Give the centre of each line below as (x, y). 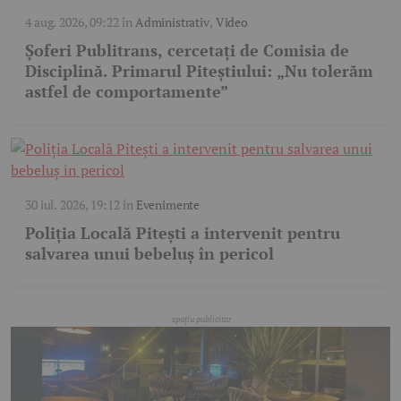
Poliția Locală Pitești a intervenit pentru (183, 233)
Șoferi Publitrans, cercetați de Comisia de (187, 51)
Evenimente (168, 205)
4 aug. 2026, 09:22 (72, 22)
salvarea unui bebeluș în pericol (149, 254)
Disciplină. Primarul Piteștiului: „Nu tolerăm (199, 71)
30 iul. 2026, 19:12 (73, 205)
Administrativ (172, 22)
